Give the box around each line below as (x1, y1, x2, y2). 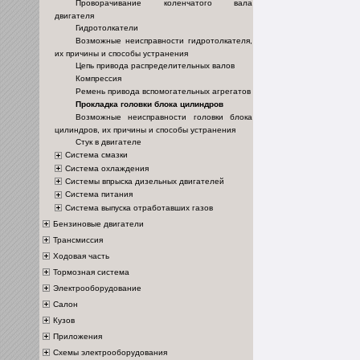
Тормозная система (53, 267, 129, 276)
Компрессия (76, 74, 121, 84)
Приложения (53, 331, 102, 341)
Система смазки (65, 150, 128, 160)
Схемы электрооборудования (53, 347, 167, 357)
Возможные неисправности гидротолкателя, (76, 36, 252, 46)
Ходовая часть (53, 251, 109, 260)
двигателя (55, 11, 94, 21)
